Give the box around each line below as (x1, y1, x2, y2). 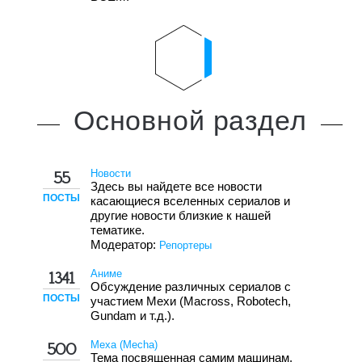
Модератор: (90, 238, 157, 251)
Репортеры (159, 239, 213, 251)
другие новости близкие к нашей (90, 209, 271, 222)
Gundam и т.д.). (90, 309, 175, 322)
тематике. (90, 224, 145, 237)
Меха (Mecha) (90, 339, 158, 351)
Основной (73, 105, 205, 136)
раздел (204, 105, 307, 136)
